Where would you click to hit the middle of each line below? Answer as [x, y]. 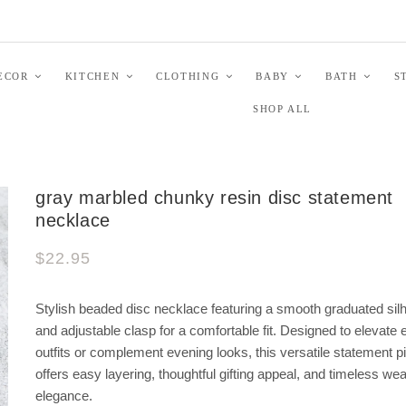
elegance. [64, 396]
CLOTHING [188, 76]
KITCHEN [92, 76]
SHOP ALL [282, 108]
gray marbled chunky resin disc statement [215, 198]
